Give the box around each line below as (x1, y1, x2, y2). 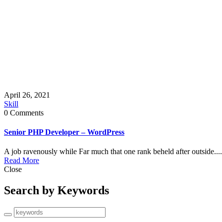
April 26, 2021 (4, 90, 50, 99)
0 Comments (4, 108, 44, 117)
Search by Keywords (4, 184, 109, 197)
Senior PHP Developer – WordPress (4, 128, 124, 137)
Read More (4, 156, 39, 165)
